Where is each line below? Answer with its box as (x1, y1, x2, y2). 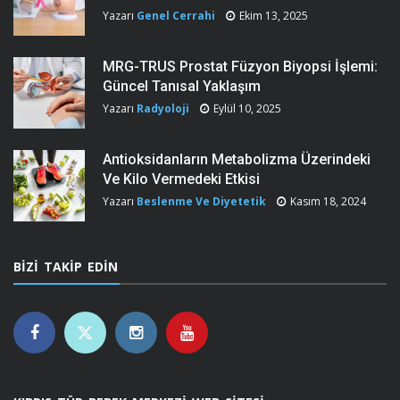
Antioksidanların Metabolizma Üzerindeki (103, 150, 371, 168)
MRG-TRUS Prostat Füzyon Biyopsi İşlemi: (103, 57, 378, 75)
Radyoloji (137, 100, 189, 116)
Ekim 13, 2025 (239, 7, 308, 23)
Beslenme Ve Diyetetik (137, 193, 266, 209)
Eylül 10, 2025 (213, 100, 281, 116)
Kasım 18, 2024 (290, 193, 366, 209)
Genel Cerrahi (137, 7, 215, 23)
